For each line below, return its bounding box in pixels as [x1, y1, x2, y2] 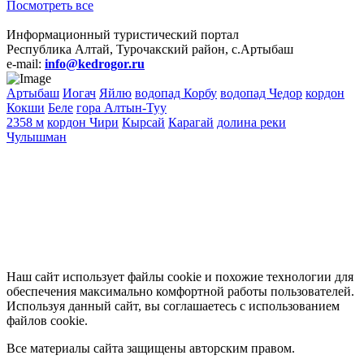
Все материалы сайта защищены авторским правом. [6, 340, 295, 355]
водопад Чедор [220, 85, 302, 100]
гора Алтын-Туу [76, 100, 167, 115]
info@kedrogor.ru [45, 56, 145, 71]
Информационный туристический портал [6, 27, 239, 41]
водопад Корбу [135, 85, 217, 100]
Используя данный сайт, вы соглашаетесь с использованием [6, 298, 340, 313]
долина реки [217, 115, 286, 129]
